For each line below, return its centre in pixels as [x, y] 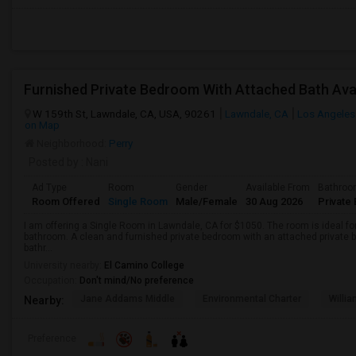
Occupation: [52, 281]
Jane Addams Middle [128, 299]
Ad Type [49, 188]
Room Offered [66, 201]
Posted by [54, 162]
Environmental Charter [252, 299]
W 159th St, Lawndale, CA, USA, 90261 [124, 114]
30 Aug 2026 [274, 201]
